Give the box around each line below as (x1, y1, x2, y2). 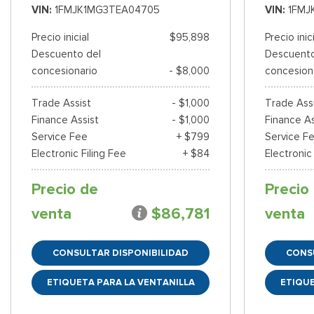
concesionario (32, 64, 97, 78)
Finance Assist (32, 114, 99, 127)
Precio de (32, 179, 98, 200)
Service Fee (32, 130, 88, 144)
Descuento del (32, 48, 101, 61)
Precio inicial (32, 31, 89, 44)
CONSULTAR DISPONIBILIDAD (53, 247, 189, 259)
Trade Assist (32, 97, 91, 110)
